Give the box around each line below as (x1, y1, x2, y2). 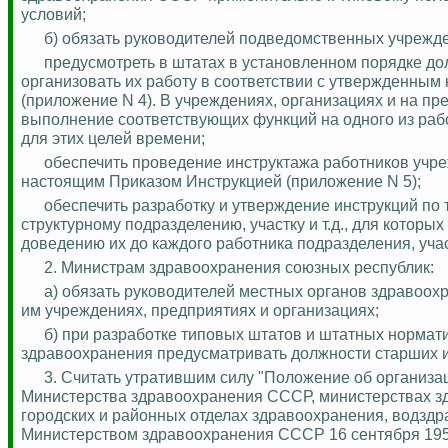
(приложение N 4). (21, 90, 160, 109)
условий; (21, 4, 86, 23)
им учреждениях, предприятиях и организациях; (21, 300, 379, 319)
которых (383, 214, 444, 233)
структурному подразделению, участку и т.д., (21, 214, 352, 233)
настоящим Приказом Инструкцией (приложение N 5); (21, 171, 421, 190)
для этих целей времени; (21, 128, 205, 147)
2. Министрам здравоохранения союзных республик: (44, 257, 434, 276)
